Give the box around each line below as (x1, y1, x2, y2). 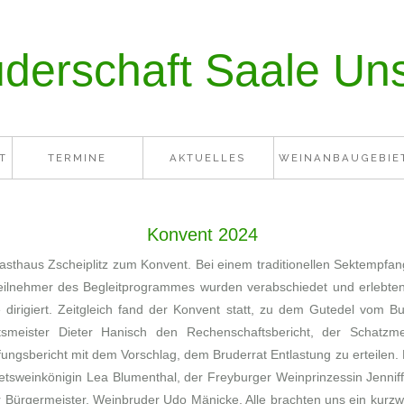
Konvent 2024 (146, 225, 258, 244)
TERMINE (48, 151, 107, 164)
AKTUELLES (170, 151, 247, 164)
